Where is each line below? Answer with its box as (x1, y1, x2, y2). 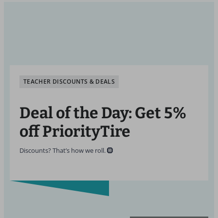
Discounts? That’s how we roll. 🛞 (19, 146, 113, 155)
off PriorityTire (19, 122, 130, 141)
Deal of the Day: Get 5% (19, 104, 186, 122)
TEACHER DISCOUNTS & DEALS (23, 77, 115, 86)
